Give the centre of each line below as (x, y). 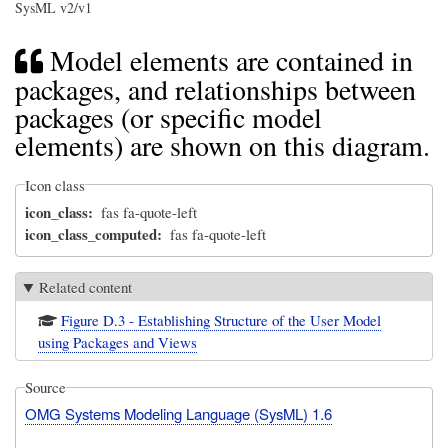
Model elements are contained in (231, 60)
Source (46, 387)
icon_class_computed (91, 234)
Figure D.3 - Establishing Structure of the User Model (221, 319)
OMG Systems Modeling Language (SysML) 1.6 (179, 414)
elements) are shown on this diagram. (222, 144)
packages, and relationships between (215, 88)
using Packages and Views (118, 341)
